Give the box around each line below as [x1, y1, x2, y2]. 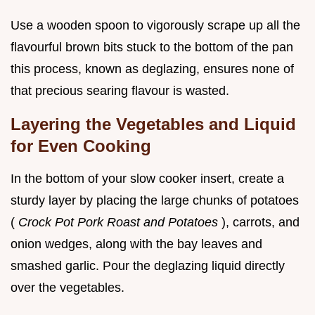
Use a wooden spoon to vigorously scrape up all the [11, 18, 300, 32]
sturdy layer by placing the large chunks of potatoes [11, 193, 299, 207]
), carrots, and [221, 214, 300, 229]
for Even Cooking [11, 136, 151, 155]
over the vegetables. [11, 280, 124, 295]
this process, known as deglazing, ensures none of [11, 61, 294, 76]
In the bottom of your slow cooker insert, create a [11, 171, 284, 186]
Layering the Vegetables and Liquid [11, 114, 296, 134]
